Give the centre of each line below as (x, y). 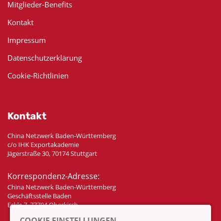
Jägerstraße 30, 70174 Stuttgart (52, 153)
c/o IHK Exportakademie (43, 144)
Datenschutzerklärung (45, 57)
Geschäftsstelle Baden (39, 196)
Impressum (27, 40)
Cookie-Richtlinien (38, 75)
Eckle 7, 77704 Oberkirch (43, 204)
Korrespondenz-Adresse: (54, 176)
